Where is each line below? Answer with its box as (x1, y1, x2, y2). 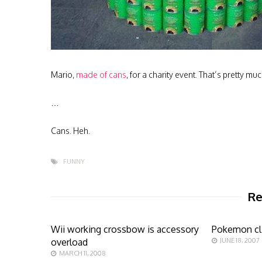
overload (51, 236, 88, 248)
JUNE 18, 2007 (220, 236, 260, 244)
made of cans (76, 70, 126, 80)
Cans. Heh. (51, 126, 90, 136)
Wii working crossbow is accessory (51, 223, 199, 235)
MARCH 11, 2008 (59, 249, 106, 257)
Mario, (51, 70, 76, 80)
